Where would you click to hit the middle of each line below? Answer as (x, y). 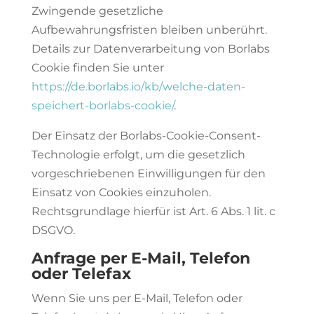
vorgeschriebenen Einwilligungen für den (148, 173)
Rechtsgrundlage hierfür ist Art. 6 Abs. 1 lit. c (153, 211)
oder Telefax (81, 274)
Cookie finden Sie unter (97, 68)
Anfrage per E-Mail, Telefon (141, 258)
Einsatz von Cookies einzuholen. (121, 192)
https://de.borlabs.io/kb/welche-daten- (138, 87)
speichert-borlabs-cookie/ (102, 105)
